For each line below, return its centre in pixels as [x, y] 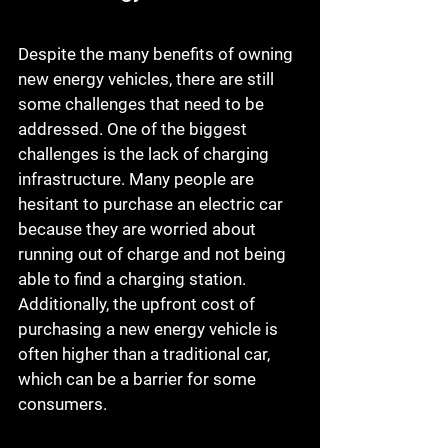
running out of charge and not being [154, 254]
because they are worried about [139, 229]
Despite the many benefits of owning [157, 54]
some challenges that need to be [143, 104]
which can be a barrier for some [139, 379]
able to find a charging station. [134, 279]
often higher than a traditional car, [146, 354]
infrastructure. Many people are [138, 179]
